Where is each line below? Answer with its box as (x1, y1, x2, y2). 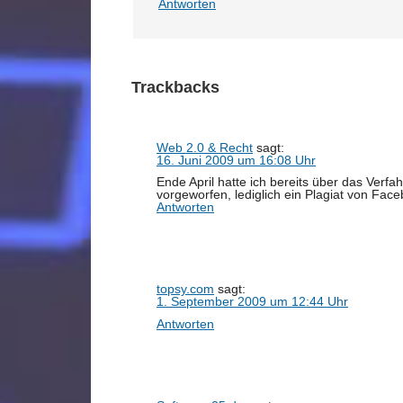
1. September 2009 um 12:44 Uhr (157, 294, 348, 309)
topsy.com (157, 282, 214, 296)
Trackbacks (131, 77, 219, 96)
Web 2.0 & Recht (157, 139, 253, 155)
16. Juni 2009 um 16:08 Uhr (157, 152, 316, 167)
